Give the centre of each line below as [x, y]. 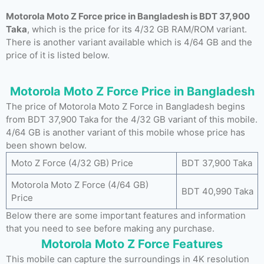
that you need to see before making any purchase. [110, 228]
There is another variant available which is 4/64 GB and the [129, 42]
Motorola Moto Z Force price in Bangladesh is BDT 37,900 [128, 16]
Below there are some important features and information [126, 215]
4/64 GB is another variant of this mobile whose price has [126, 132]
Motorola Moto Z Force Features [132, 244]
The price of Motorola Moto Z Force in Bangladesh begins [126, 106]
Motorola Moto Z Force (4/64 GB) [80, 185]
